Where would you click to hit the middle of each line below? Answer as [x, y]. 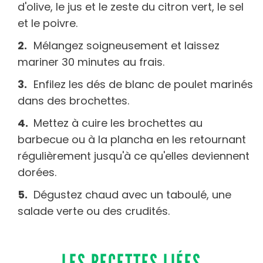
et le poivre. [49, 23]
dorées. [37, 172]
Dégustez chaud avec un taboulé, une [132, 194]
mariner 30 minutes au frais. [91, 62]
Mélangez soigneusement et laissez [127, 45]
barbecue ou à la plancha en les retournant [132, 139]
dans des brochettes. [73, 100]
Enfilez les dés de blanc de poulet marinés [143, 84]
